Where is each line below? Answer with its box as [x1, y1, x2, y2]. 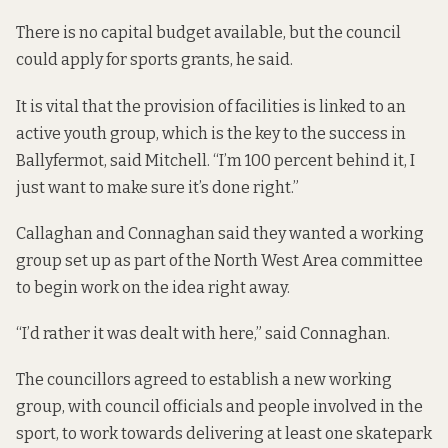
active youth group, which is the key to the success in [16, 123, 406, 143]
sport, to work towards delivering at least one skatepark [16, 424, 432, 444]
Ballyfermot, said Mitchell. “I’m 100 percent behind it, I [16, 150, 415, 170]
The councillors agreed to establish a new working [16, 370, 392, 390]
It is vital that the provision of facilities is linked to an [16, 96, 406, 116]
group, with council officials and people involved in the [16, 397, 423, 417]
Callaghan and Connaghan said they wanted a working [16, 223, 424, 243]
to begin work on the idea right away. [16, 277, 290, 297]
